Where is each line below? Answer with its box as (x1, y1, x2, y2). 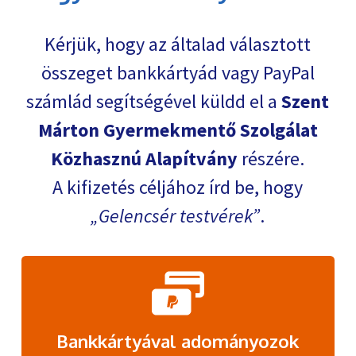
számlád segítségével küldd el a (26, 89, 282, 114)
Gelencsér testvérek (99, 203, 253, 229)
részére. (238, 146, 305, 172)
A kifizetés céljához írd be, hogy (52, 175, 304, 200)
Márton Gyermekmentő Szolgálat (37, 118, 318, 143)
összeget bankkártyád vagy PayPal (41, 60, 315, 86)
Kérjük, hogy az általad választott (44, 32, 311, 57)
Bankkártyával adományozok (56, 329, 300, 352)
